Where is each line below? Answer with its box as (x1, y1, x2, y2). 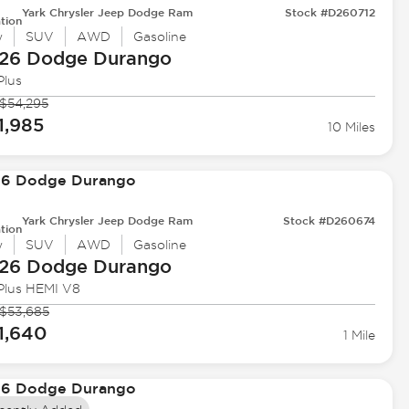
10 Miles (328, 120, 376, 135)
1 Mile (343, 328, 376, 343)
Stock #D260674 (283, 214, 376, 227)
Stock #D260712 (285, 5, 376, 19)
